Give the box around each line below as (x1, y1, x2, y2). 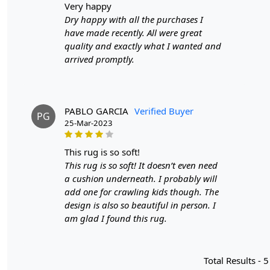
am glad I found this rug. (64, 212, 167, 224)
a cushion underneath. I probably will (64, 172, 217, 184)
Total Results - (204, 254, 263, 266)
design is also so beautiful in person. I (64, 198, 216, 211)
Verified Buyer (134, 104, 193, 117)
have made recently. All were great (64, 26, 202, 39)
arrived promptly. (64, 52, 134, 65)
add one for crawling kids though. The (64, 185, 219, 198)
